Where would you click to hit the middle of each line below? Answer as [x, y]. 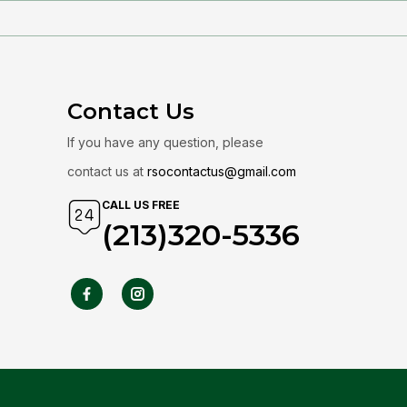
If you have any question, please [165, 142]
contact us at [107, 171]
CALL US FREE [141, 205]
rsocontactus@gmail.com [222, 171]
